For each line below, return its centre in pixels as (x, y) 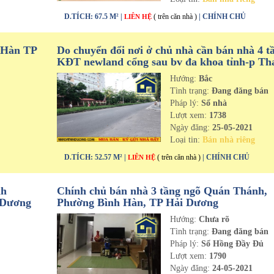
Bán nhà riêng (229, 140)
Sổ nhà (213, 103)
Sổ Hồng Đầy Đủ (231, 244)
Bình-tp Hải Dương (102, 73)
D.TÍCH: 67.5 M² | (94, 17)
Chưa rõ (214, 219)
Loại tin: (187, 140)
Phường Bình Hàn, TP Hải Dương (137, 202)
